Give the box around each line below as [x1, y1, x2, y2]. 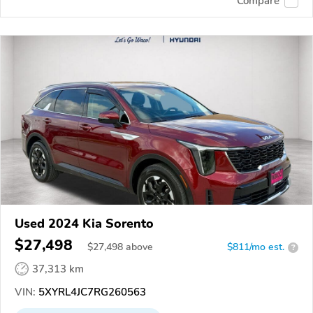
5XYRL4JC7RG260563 [36, 285, 146, 300]
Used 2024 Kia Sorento [15, 215, 154, 233]
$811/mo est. [227, 240, 284, 254]
